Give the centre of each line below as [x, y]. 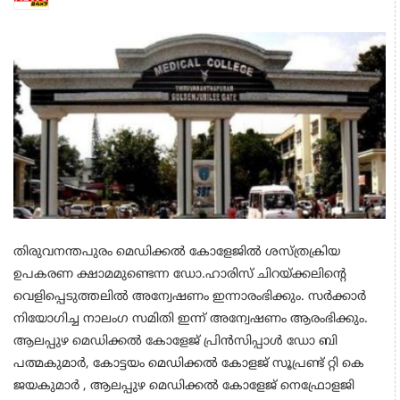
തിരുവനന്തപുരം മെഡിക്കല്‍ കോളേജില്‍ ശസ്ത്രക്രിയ [177, 253]
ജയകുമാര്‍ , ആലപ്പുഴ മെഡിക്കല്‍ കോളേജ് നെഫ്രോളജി [184, 387]
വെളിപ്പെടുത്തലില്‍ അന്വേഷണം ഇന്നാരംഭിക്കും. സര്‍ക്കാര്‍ [190, 297]
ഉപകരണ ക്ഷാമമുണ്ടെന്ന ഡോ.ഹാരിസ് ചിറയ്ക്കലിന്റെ [180, 275]
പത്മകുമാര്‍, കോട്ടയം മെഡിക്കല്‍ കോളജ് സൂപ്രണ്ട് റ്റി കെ [189, 364]
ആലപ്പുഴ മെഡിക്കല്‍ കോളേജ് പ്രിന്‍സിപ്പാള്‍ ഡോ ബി [175, 342]
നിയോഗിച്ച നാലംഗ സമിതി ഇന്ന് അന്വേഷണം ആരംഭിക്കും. [191, 320]
